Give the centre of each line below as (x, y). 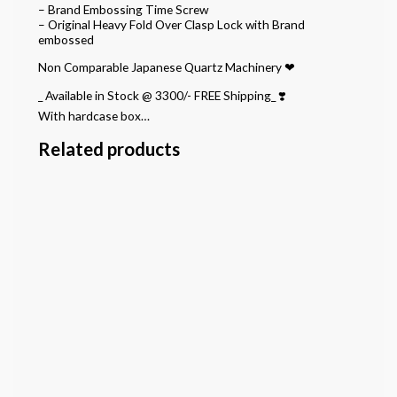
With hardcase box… (93, 115)
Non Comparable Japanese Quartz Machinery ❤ (166, 66)
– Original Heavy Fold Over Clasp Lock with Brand (171, 25)
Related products (109, 148)
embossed (66, 40)
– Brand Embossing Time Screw (123, 10)
